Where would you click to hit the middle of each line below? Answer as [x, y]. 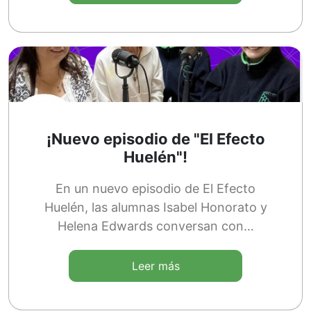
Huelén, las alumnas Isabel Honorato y [155, 208]
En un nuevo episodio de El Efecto [155, 189]
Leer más [155, 266]
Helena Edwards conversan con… [155, 226]
